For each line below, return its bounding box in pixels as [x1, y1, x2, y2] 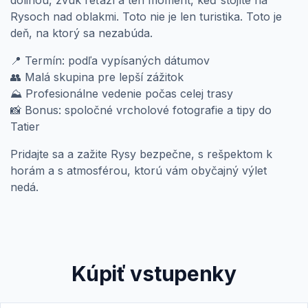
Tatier [10, 119, 40, 133]
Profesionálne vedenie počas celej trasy [22, 86, 233, 100]
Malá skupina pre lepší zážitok [21, 69, 184, 84]
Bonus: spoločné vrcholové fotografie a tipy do [21, 102, 272, 117]
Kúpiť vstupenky [71, 261, 236, 286]
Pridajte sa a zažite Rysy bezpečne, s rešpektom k [10, 146, 272, 161]
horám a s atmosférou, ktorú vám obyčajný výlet [10, 163, 267, 177]
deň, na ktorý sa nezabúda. [10, 25, 153, 40]
